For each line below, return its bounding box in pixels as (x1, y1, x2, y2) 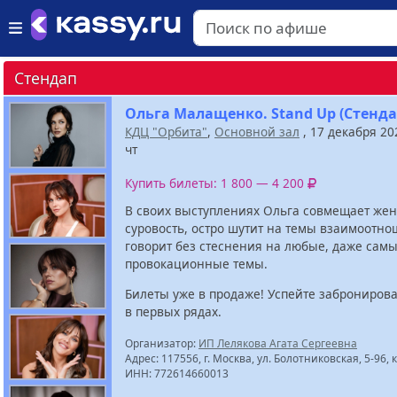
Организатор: (125, 335, 198, 350)
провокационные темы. (125, 255, 268, 273)
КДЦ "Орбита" (125, 123, 207, 140)
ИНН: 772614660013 (125, 365, 229, 380)
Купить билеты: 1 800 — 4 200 (125, 175, 307, 192)
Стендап (14, 67, 77, 89)
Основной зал (214, 123, 300, 140)
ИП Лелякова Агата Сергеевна (198, 335, 357, 350)
